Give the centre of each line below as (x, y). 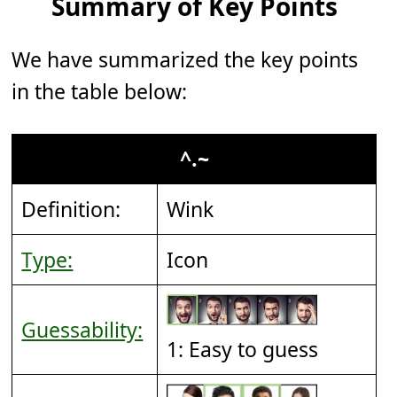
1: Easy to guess (243, 350)
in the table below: (100, 92)
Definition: (71, 210)
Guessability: (82, 330)
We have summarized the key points (185, 60)
